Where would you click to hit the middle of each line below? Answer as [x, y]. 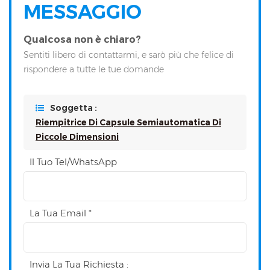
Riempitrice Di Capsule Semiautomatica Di [128, 123]
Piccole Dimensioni [77, 137]
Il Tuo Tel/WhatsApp [73, 162]
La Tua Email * [61, 213]
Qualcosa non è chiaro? [82, 40]
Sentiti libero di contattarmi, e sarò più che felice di [129, 55]
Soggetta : [74, 108]
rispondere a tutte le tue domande [94, 70]
